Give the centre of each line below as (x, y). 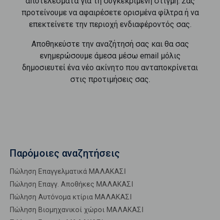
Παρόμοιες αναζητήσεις (65, 153)
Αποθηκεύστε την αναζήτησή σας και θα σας (110, 44)
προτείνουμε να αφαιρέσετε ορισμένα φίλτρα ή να (110, 13)
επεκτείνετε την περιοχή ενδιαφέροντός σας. (110, 24)
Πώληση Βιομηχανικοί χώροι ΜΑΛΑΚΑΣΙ (77, 210)
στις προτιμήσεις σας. (110, 79)
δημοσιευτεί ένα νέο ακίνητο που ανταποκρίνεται (110, 68)
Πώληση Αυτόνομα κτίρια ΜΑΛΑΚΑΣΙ (71, 197)
